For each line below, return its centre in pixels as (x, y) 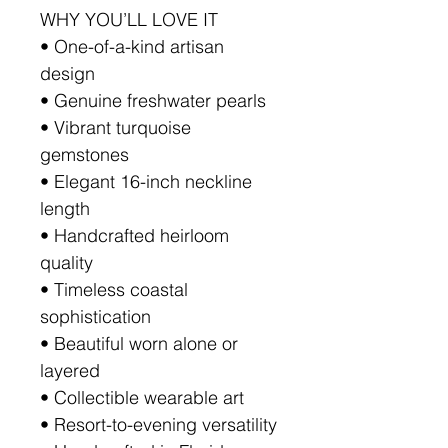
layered (70, 370)
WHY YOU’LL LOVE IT (129, 19)
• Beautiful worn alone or (139, 343)
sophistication (95, 316)
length (65, 208)
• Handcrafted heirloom (134, 235)
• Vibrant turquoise (115, 127)
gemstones (84, 154)
